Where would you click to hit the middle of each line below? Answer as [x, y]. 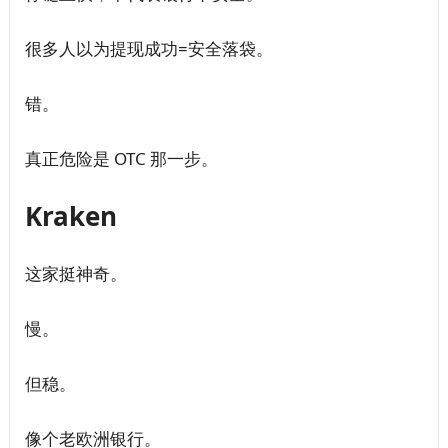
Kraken [70, 215]
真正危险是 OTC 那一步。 [121, 158]
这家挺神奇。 [75, 273]
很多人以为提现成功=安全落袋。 [148, 48]
